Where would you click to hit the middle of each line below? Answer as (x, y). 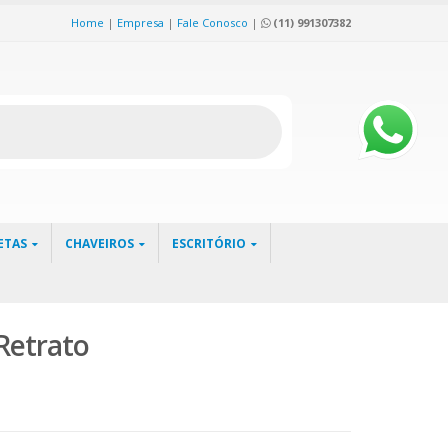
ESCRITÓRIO (209, 243)
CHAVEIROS (99, 243)
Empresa (140, 22)
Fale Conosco (212, 22)
